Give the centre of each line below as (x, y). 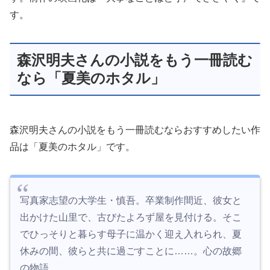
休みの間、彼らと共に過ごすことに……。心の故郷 (131, 251)
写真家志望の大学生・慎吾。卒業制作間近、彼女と (131, 201)
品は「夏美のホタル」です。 (72, 147)
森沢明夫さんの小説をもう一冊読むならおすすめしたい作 (135, 130)
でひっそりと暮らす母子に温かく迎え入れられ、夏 (131, 234)
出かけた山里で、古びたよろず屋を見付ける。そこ (131, 218)
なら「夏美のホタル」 (91, 78)
